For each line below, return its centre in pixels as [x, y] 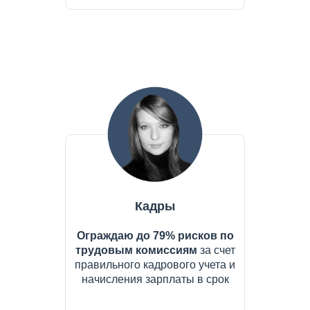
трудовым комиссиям [136, 250]
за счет [216, 250]
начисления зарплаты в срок [155, 280]
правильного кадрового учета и [155, 265]
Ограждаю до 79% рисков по [155, 236]
